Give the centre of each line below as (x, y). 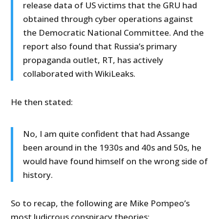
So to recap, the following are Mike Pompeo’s (100, 203)
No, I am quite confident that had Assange (107, 134)
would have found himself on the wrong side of (116, 161)
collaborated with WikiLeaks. (79, 74)
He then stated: (42, 102)
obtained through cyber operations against (108, 19)
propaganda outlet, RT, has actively (93, 60)
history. (38, 175)
